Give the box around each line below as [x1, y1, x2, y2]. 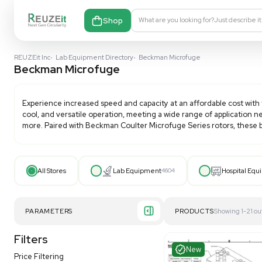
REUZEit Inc [18, 66, 63, 77]
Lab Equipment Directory [69, 66, 167, 77]
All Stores [46, 208, 83, 219]
